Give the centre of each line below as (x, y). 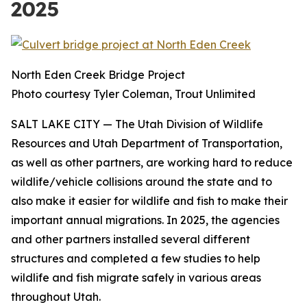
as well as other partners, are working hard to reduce (152, 162)
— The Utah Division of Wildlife (182, 124)
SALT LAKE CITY (56, 124)
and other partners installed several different (131, 239)
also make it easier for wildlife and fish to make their (149, 201)
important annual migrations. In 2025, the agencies (145, 220)
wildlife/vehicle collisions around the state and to (142, 182)
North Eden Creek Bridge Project (98, 75)
